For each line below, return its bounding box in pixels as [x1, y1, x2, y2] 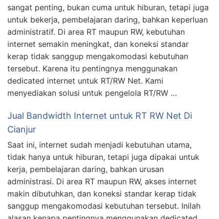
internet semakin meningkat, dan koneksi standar [7, 39, 189, 49]
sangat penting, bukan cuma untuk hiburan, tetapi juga [7, 2, 209, 13]
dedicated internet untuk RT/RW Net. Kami [7, 76, 163, 86]
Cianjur [7, 124, 36, 135]
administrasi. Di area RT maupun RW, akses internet [7, 176, 197, 187]
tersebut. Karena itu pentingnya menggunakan [7, 64, 177, 74]
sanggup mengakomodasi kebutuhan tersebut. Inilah [7, 201, 200, 211]
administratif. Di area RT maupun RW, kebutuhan [7, 27, 185, 37]
